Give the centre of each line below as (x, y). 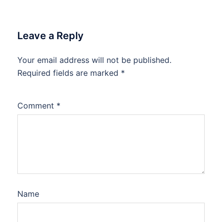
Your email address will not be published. (94, 60)
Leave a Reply (51, 36)
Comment (37, 106)
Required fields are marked (69, 73)
